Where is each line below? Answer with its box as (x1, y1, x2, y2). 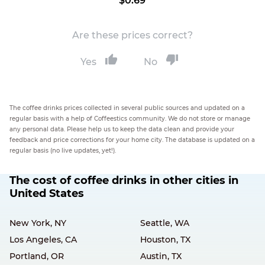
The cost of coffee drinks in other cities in (9, 174, 238, 187)
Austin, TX (140, 251, 182, 261)
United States (9, 187, 84, 200)
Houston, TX (140, 234, 190, 245)
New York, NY (9, 218, 66, 228)
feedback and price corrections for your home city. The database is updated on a (9, 136, 255, 144)
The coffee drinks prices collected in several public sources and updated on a (9, 104, 245, 112)
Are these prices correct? (72, 30, 193, 41)
